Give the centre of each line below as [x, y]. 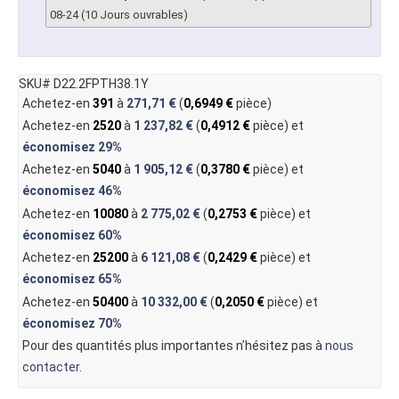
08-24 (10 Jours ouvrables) [119, 15]
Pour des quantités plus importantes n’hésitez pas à [173, 346]
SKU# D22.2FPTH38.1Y [84, 83]
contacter [50, 367]
